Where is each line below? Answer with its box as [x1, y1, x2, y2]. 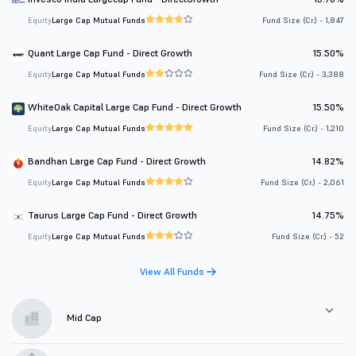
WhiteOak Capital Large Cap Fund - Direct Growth [28, 101, 242, 114]
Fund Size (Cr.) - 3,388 [259, 69, 344, 80]
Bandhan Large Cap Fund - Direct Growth [28, 155, 206, 168]
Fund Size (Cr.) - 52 [272, 231, 344, 242]
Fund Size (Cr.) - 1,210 [263, 123, 344, 134]
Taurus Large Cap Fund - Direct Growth [28, 209, 197, 222]
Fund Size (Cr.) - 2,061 [261, 177, 344, 188]
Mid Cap [64, 311, 102, 324]
